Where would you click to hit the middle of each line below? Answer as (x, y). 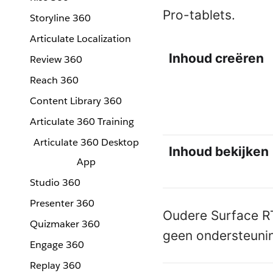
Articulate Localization (80, 39)
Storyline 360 (60, 18)
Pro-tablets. (199, 15)
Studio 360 (55, 183)
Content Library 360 (76, 101)
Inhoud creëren (217, 58)
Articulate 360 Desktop (86, 142)
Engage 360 (57, 245)
